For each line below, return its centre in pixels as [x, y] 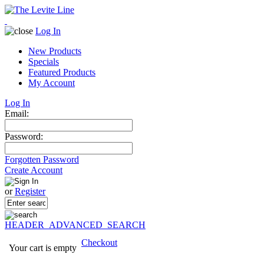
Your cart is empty [43, 248]
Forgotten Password [42, 159]
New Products [55, 51]
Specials [44, 62]
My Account [52, 83]
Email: [17, 113]
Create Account [34, 170]
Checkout [99, 242]
